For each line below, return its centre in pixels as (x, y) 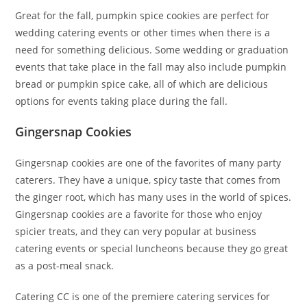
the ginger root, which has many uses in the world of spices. (153, 197)
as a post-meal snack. (65, 266)
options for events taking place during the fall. (122, 101)
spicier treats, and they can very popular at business (136, 232)
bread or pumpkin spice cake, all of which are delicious (142, 84)
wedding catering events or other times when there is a (143, 33)
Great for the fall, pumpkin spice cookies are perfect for (143, 16)
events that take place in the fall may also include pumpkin (151, 67)
